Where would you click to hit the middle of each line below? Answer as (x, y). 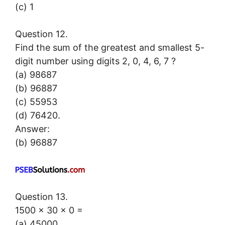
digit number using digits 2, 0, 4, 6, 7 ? (95, 61)
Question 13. (41, 196)
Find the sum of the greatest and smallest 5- (110, 47)
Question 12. (41, 34)
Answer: (32, 129)
